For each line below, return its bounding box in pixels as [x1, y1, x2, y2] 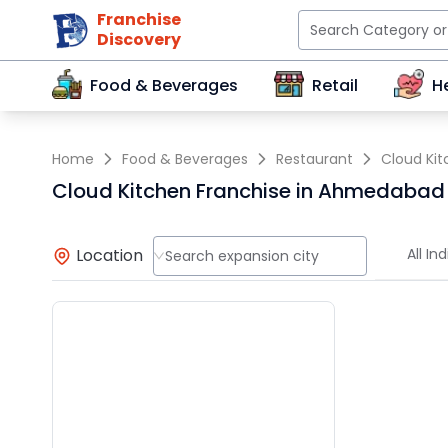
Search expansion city [164, 245, 319, 266]
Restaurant [276, 148, 353, 169]
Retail [312, 74, 358, 97]
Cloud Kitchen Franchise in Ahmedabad [52, 177, 445, 205]
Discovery [97, 28, 181, 51]
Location [76, 243, 143, 267]
